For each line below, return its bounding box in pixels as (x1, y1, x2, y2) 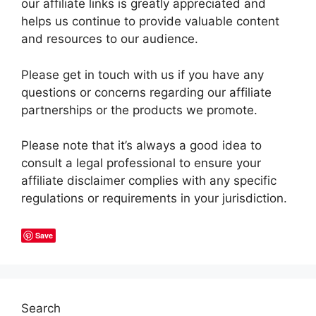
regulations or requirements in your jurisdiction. (21, 191, 287, 205)
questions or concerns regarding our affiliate (21, 85, 272, 99)
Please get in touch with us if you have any (21, 67, 264, 82)
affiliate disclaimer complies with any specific (21, 174, 276, 188)
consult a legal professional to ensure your (21, 156, 261, 170)
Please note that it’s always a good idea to (21, 138, 262, 152)
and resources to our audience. (21, 32, 198, 46)
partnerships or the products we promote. (21, 102, 257, 117)
